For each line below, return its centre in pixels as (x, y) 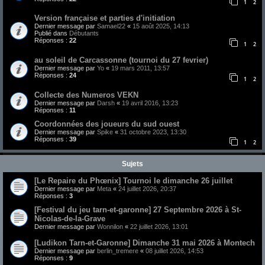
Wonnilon (110, 227)
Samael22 (111, 26)
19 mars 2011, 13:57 (140, 68)
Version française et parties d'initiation (105, 18)
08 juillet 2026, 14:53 (174, 251)
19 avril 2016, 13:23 (150, 103)
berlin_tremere (118, 251)
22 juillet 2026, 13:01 (159, 227)
